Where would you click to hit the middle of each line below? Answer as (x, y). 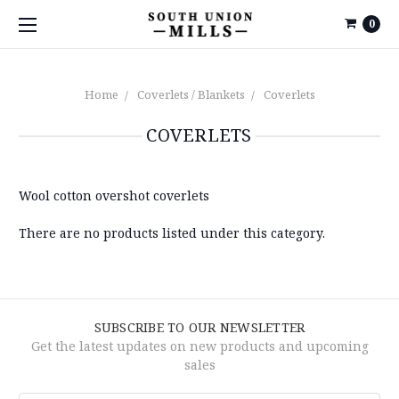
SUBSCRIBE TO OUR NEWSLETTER (199, 327)
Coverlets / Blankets (191, 94)
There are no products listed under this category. (172, 233)
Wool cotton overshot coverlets (114, 195)
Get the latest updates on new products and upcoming (199, 346)
